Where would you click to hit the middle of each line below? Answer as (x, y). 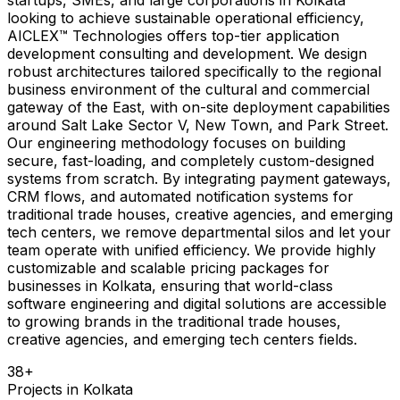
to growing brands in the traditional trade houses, (174, 321)
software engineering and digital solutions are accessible (197, 303)
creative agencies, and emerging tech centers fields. (182, 339)
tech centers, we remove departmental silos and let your (199, 232)
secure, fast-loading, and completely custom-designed (191, 160)
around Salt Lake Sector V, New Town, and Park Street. (198, 125)
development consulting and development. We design (187, 53)
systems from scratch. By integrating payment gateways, (199, 178)
